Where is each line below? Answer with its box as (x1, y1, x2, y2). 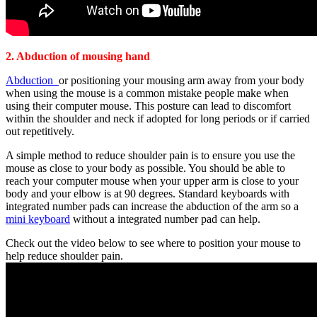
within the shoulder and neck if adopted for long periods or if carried (6, 113, 310, 125)
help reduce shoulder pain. (6, 250, 123, 263)
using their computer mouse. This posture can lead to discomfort (6, 100, 291, 113)
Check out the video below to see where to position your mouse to (6, 237, 301, 250)
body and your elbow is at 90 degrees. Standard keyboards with (6, 188, 289, 200)
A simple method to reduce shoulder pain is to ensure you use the (6, 149, 295, 162)
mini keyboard (6, 213, 70, 226)
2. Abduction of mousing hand (6, 50, 150, 63)
